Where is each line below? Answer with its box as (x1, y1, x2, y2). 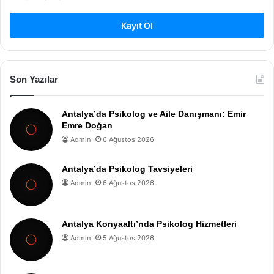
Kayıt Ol (121, 20, 153, 31)
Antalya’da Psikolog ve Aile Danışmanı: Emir (62, 108, 246, 119)
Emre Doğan (62, 120, 113, 130)
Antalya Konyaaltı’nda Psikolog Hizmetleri (62, 218, 237, 229)
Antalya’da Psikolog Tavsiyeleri (62, 163, 193, 174)
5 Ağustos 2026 (103, 233, 154, 242)
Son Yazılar (10, 73, 58, 84)
